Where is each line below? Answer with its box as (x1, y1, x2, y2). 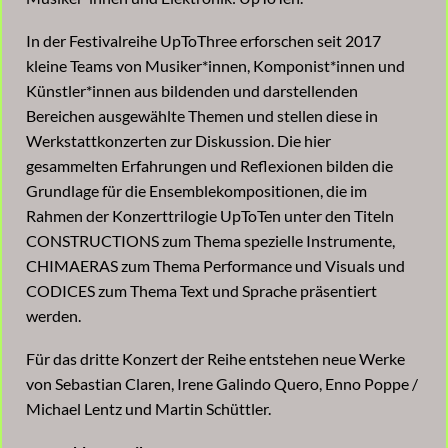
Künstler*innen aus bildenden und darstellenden (26, 81, 358, 101)
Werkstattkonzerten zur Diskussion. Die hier (26, 131, 331, 151)
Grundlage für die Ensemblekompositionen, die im (26, 181, 367, 201)
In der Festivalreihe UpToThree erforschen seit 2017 (26, 31, 381, 51)
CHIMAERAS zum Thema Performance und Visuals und (26, 256, 405, 276)
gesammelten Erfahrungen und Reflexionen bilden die (26, 156, 393, 176)
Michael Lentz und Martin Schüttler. (26, 399, 271, 419)
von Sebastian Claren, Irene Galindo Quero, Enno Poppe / (26, 374, 418, 394)
